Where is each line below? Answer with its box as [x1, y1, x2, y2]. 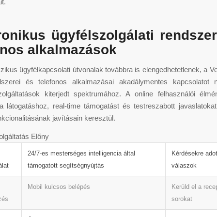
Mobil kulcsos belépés [28, 183, 90, 190]
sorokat [171, 195, 192, 202]
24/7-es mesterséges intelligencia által [28, 149, 135, 157]
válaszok [171, 161, 197, 169]
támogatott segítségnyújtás [28, 161, 104, 169]
